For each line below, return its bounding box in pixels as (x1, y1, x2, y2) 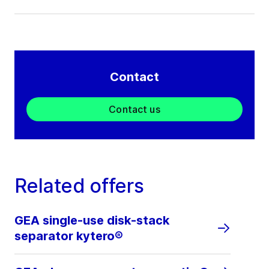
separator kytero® (14, 229, 123, 244)
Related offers (14, 174, 144, 198)
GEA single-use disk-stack (14, 213, 169, 228)
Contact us (109, 103, 160, 116)
